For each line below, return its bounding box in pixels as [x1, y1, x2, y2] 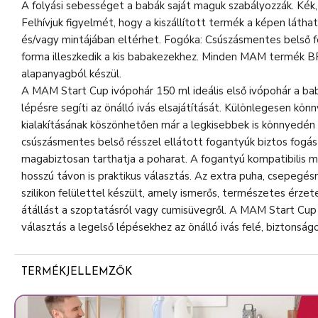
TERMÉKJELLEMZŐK [21, 266, 132, 278]
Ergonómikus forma [41, 288, 134, 303]
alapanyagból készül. [21, 66, 121, 81]
